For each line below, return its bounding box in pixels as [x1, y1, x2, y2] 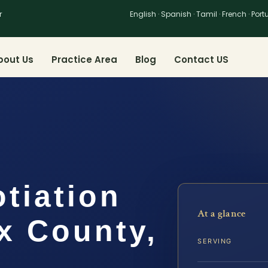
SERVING [197, 236, 232, 245]
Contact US [174, 53, 229, 66]
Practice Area [51, 53, 118, 66]
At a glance [197, 206, 246, 220]
